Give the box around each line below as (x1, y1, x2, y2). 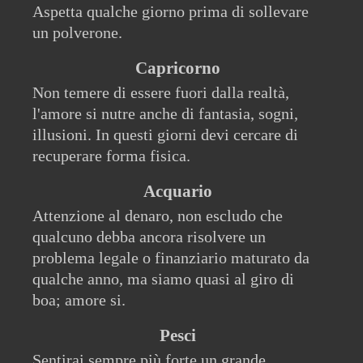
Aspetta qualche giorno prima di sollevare (32, 2, 309, 21)
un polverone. (32, 23, 122, 42)
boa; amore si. (32, 291, 126, 310)
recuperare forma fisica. (32, 147, 190, 165)
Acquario (143, 181, 212, 202)
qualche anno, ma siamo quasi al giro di (32, 270, 294, 288)
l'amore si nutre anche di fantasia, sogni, (32, 105, 298, 123)
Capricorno (135, 58, 220, 79)
